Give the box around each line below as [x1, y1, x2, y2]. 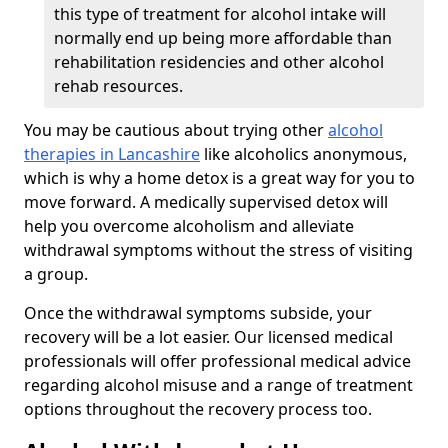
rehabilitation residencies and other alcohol [54, 51, 384, 74]
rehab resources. [54, 75, 183, 98]
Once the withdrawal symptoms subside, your [24, 302, 372, 325]
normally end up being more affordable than [54, 27, 392, 50]
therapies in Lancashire [24, 143, 200, 166]
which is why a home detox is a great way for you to [24, 167, 415, 190]
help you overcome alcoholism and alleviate [24, 215, 354, 238]
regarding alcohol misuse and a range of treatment [24, 374, 413, 397]
